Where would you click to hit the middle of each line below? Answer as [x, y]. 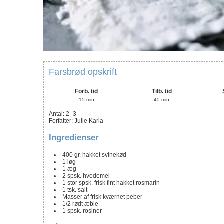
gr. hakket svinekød [100, 155]
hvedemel [96, 176]
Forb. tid [87, 92]
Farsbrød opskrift [83, 72]
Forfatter [60, 121]
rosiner [92, 211]
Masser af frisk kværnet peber [102, 197]
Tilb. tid [162, 92]
